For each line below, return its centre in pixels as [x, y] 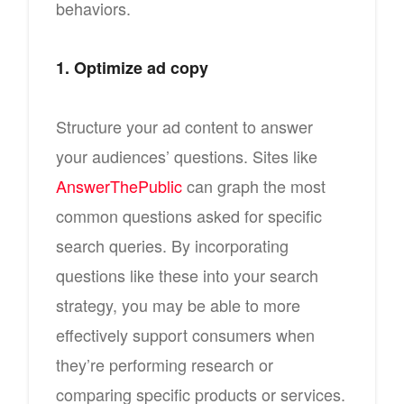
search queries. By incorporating [172, 245]
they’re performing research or [165, 364]
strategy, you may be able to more [178, 304]
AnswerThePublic [119, 185]
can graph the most [254, 185]
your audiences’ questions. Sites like [187, 156]
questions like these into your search [187, 275]
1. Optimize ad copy [132, 67]
